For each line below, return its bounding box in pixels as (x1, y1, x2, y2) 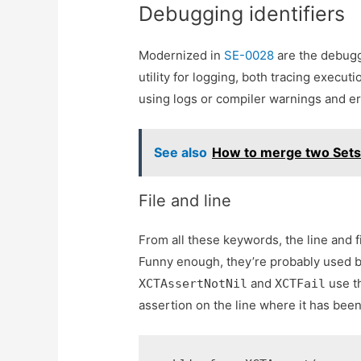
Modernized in (139, 48, 225, 64)
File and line (139, 191, 232, 211)
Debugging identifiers (139, 2, 346, 27)
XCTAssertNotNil (139, 276, 248, 292)
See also (154, 144, 208, 161)
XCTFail (275, 276, 326, 292)
